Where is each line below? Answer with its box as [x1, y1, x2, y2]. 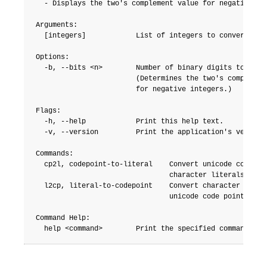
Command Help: [36, 214, 90, 223]
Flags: [36, 107, 61, 116]
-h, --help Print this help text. [36, 117, 223, 126]
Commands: [36, 150, 73, 159]
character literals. [36, 171, 249, 180]
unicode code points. [36, 193, 253, 201]
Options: [36, 53, 69, 62]
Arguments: [36, 21, 77, 30]
